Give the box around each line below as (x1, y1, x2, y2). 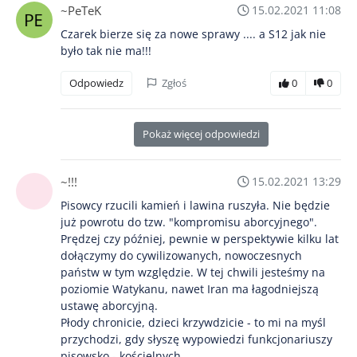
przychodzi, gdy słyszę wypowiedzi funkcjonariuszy (61, 331, 332, 347)
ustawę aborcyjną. (61, 297, 158, 313)
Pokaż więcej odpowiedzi (142, 126, 260, 141)
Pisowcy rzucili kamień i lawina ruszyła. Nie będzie (61, 197, 330, 213)
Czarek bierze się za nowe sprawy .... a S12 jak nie (61, 25, 326, 41)
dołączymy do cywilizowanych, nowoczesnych (61, 247, 302, 263)
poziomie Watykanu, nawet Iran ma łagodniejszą (61, 280, 319, 296)
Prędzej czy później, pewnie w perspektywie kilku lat (61, 230, 339, 246)
